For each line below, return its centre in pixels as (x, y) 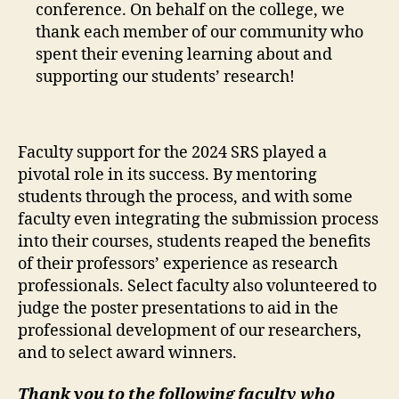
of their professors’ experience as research (178, 264)
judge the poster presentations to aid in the (178, 308)
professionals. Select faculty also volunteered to (197, 286)
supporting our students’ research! (165, 77)
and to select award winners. (127, 353)
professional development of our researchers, (190, 330)
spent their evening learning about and (184, 54)
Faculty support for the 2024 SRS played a (172, 152)
